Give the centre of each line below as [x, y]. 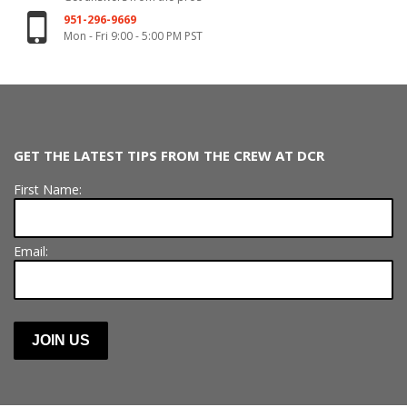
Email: [31, 251]
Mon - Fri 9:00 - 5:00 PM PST [133, 35]
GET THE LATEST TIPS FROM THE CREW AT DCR [169, 155]
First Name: [48, 189]
